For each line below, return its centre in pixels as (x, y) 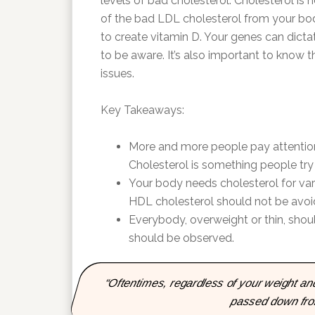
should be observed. (181, 238)
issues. (117, 73)
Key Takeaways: (142, 110)
